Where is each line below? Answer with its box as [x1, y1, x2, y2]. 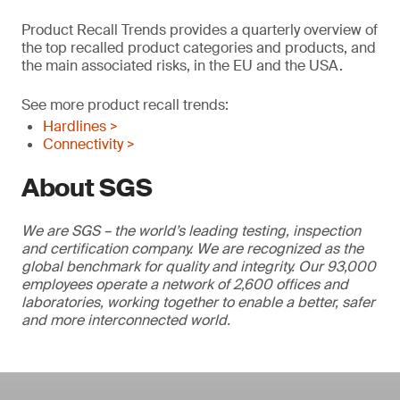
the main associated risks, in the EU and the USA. [21, 55, 343, 75]
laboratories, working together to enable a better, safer [21, 292, 375, 312]
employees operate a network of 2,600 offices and [21, 274, 348, 294]
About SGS [21, 171, 153, 204]
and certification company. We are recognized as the [21, 238, 363, 258]
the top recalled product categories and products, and [21, 37, 376, 57]
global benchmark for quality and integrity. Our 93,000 [21, 256, 376, 276]
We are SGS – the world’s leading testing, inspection [21, 221, 361, 240]
